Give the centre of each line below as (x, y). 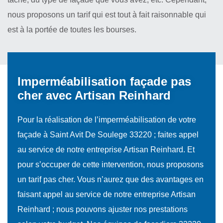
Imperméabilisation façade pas (104, 81)
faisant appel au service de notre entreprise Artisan (107, 194)
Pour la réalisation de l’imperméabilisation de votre (107, 120)
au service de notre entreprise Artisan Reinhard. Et (106, 150)
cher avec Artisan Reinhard (94, 95)
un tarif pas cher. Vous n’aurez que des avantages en (111, 179)
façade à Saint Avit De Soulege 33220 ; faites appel (108, 135)
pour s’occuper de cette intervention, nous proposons (111, 165)
